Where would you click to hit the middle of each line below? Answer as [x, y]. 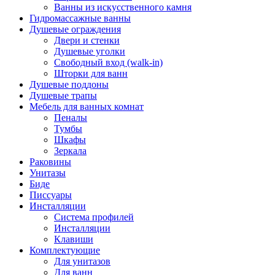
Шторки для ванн [91, 74]
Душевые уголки [90, 52]
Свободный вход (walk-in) [108, 63]
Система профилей [94, 217]
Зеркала [70, 151]
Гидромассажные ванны [80, 18]
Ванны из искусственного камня [123, 7]
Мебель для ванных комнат [87, 107]
